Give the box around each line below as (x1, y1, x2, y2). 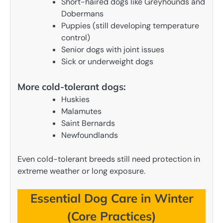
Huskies (61, 94, 90, 105)
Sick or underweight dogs (61, 56, 153, 67)
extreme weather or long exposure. (17, 166, 145, 177)
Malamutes (61, 106, 102, 117)
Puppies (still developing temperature (61, 20, 199, 31)
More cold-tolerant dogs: (17, 81, 126, 93)
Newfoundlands (61, 130, 118, 141)
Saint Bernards (61, 118, 115, 129)
